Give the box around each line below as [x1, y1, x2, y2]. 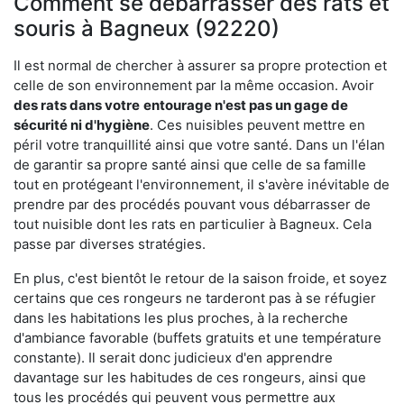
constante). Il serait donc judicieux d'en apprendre [14, 348, 333, 366]
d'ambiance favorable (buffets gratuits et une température [14, 328, 381, 346]
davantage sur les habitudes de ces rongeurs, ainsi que [14, 368, 366, 386]
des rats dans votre [14, 96, 140, 114]
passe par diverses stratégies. [14, 234, 206, 252]
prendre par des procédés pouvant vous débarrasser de [14, 195, 371, 213]
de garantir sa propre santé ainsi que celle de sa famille [14, 155, 366, 173]
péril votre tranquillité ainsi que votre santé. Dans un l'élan [14, 135, 385, 153]
